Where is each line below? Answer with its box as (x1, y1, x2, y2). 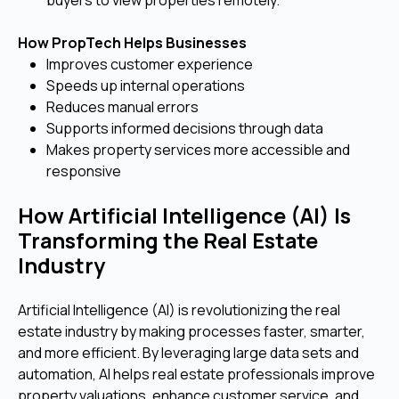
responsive (46, 160, 121, 181)
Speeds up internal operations (46, 75, 245, 95)
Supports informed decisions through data (46, 118, 323, 138)
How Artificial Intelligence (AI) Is (18, 200, 351, 230)
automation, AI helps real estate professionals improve (18, 363, 375, 384)
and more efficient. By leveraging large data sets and (18, 342, 359, 362)
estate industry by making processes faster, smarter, (18, 321, 365, 341)
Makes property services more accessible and (46, 139, 350, 159)
